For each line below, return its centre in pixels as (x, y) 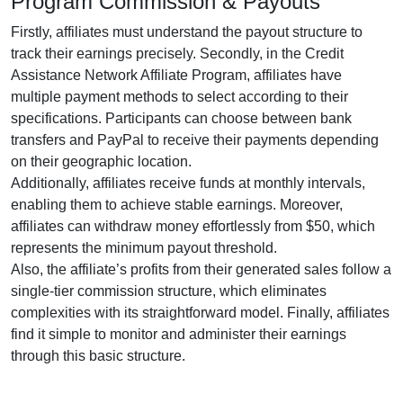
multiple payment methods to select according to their (179, 97)
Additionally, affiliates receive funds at (132, 183)
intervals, (335, 183)
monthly (279, 183)
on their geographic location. (101, 161)
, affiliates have (294, 75)
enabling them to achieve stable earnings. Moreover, (177, 205)
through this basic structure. (98, 356)
